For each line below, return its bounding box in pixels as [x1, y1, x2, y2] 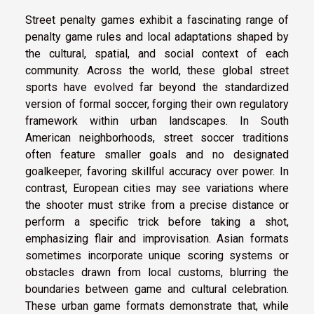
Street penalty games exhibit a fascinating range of [25, 13, 289, 27]
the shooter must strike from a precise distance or [25, 198, 289, 212]
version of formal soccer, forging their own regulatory [25, 97, 289, 111]
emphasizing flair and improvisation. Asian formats [25, 231, 289, 245]
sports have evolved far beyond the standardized [25, 80, 289, 94]
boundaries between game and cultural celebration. [25, 282, 289, 296]
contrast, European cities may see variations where [25, 181, 289, 195]
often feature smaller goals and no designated [25, 147, 289, 161]
